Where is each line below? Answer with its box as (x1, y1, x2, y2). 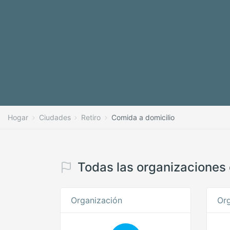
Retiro (81, 113, 101, 122)
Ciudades (39, 113, 71, 122)
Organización (71, 195, 122, 205)
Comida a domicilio (111, 113, 175, 122)
